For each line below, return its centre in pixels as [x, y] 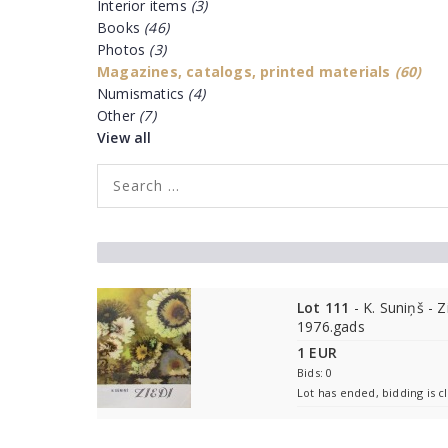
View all [124, 137]
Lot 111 [323, 307]
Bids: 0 [315, 372]
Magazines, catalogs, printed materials [246, 71]
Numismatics [143, 93]
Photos [123, 49]
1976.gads [331, 326]
